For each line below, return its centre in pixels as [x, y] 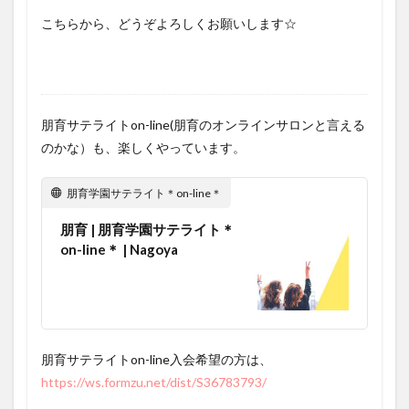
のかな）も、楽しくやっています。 [143, 148]
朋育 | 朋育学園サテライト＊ [147, 230]
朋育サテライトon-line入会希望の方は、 [157, 360]
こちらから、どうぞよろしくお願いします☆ [169, 24]
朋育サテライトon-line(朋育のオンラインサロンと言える [203, 125]
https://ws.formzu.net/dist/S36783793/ [154, 383]
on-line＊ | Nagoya [119, 250]
